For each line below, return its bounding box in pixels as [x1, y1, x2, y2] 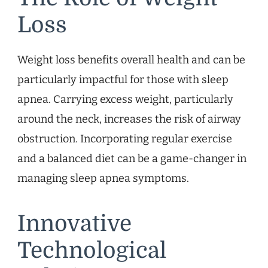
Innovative [17, 211, 132, 236]
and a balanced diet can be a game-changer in [17, 151, 246, 165]
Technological [17, 237, 166, 263]
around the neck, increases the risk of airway [17, 112, 241, 126]
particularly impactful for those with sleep [17, 72, 229, 86]
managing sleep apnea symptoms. [17, 171, 189, 185]
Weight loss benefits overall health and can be [17, 53, 245, 66]
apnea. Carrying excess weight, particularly [17, 92, 233, 106]
